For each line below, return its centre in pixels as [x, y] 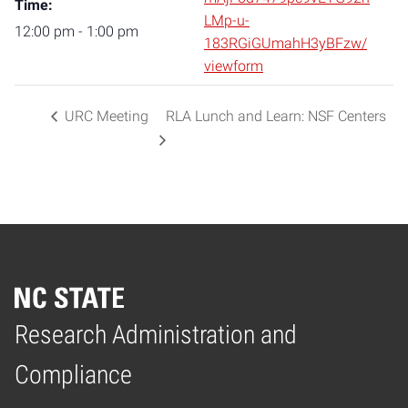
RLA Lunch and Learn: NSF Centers [275, 117]
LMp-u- [227, 20]
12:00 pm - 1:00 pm [76, 31]
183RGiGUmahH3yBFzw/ [286, 43]
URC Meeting [105, 117]
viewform [234, 66]
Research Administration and [156, 334]
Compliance [73, 374]
